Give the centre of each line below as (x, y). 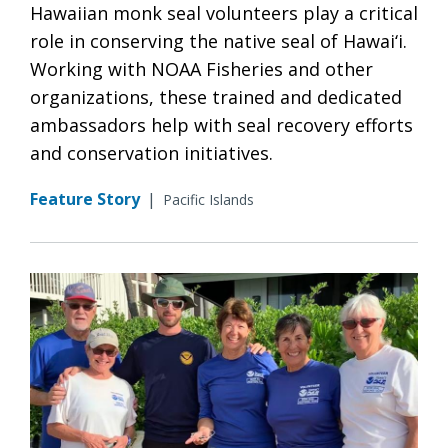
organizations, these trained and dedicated (216, 96)
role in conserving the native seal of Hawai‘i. (218, 40)
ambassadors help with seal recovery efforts (221, 124)
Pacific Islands (208, 199)
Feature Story (85, 198)
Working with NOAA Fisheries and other (201, 68)
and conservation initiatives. (151, 152)
